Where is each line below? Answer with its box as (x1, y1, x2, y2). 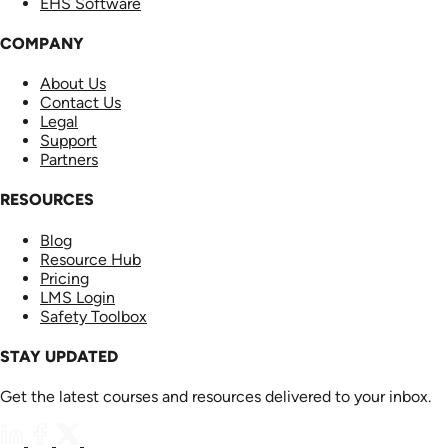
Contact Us (40, 93, 121, 113)
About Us (40, 74, 106, 94)
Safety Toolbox (40, 306, 147, 326)
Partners (40, 150, 98, 170)
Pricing (40, 268, 89, 288)
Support (40, 131, 97, 151)
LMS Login (40, 287, 115, 307)
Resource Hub (40, 249, 141, 269)
